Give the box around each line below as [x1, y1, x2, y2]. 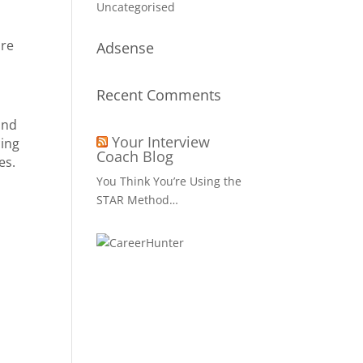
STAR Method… [96, 192, 179, 207]
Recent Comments [96, 85, 222, 105]
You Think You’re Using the [96, 173, 242, 189]
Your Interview [112, 132, 211, 152]
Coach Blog [96, 147, 174, 166]
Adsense [96, 38, 155, 58]
